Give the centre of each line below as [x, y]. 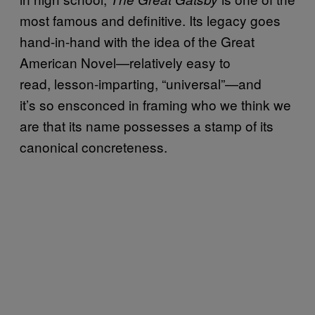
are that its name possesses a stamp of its [147, 125]
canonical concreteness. [94, 146]
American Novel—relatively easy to [125, 62]
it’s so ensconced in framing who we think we [155, 104]
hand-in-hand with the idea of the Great [137, 41]
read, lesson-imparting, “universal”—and [141, 83]
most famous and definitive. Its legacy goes [150, 20]
